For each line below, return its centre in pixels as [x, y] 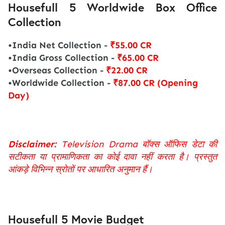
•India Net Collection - [59, 45]
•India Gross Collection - [63, 58]
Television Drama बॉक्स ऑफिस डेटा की [137, 144]
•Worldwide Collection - [61, 83]
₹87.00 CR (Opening [155, 83]
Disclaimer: [32, 144]
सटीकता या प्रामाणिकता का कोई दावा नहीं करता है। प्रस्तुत [113, 157]
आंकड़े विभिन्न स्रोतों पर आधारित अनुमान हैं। [80, 170]
